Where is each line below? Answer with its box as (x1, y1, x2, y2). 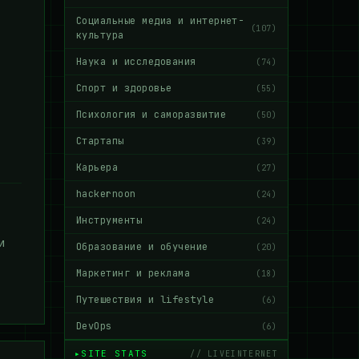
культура (76, 29, 124, 42)
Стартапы (76, 135, 124, 147)
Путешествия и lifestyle (76, 293, 215, 306)
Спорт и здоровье (76, 82, 172, 95)
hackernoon (76, 188, 136, 200)
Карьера (76, 161, 119, 174)
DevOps (76, 320, 112, 333)
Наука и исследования (76, 55, 196, 68)
